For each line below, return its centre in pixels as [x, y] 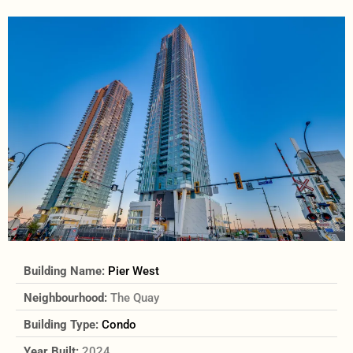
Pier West [134, 271]
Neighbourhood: [67, 297]
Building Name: [66, 271]
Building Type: [63, 324]
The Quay [135, 297]
